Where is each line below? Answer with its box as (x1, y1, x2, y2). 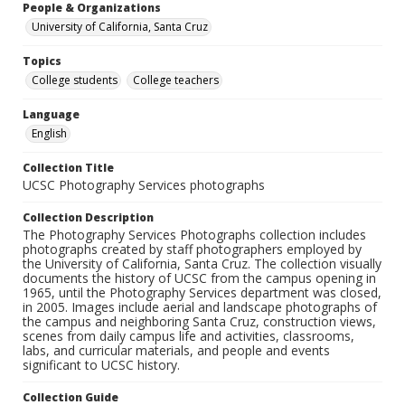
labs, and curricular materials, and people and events (23, 342, 330, 360)
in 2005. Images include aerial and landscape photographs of (23, 298, 377, 316)
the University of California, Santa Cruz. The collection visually (23, 255, 381, 273)
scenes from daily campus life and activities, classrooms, (23, 327, 354, 345)
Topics (23, 53, 61, 70)
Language (23, 107, 80, 123)
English (32, 126, 67, 142)
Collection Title (23, 160, 114, 176)
